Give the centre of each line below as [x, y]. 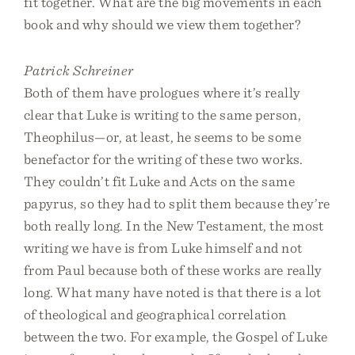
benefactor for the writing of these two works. [164, 159]
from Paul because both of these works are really [173, 270]
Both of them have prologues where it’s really [162, 92]
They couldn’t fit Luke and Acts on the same [159, 181]
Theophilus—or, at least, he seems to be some [162, 137]
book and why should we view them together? [162, 24]
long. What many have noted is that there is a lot [173, 292]
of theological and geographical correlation [155, 314]
